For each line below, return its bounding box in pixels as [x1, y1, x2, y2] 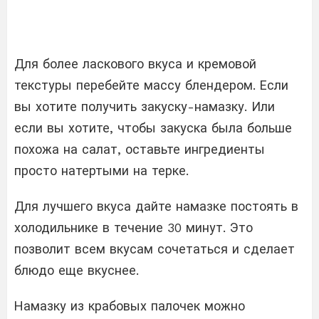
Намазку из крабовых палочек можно [14, 298, 245, 313]
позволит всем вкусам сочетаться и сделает [14, 241, 295, 256]
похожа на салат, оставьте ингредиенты [14, 141, 265, 157]
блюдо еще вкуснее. [14, 262, 139, 278]
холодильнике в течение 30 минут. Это [14, 219, 253, 235]
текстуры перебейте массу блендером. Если [14, 77, 288, 93]
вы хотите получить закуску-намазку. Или [14, 98, 275, 114]
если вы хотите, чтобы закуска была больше [14, 120, 292, 135]
